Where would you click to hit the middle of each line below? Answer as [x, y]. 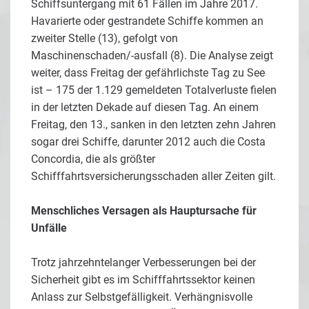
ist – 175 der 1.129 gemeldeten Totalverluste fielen [154, 90]
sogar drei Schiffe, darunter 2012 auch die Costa [148, 141]
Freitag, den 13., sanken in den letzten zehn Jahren [153, 124]
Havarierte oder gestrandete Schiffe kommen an [147, 21]
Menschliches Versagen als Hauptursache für [144, 210]
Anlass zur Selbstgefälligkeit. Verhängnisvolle [142, 297]
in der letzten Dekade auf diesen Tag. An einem [145, 107]
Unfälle [49, 228]
